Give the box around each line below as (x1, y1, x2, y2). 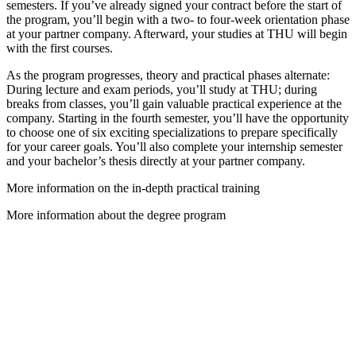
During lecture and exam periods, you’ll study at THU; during (6, 83, 317, 97)
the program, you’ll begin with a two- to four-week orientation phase (6, 13, 350, 27)
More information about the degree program (6, 208, 226, 222)
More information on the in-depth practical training (6, 181, 260, 195)
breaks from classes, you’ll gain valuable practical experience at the (6, 97, 342, 111)
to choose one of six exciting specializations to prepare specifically (6, 126, 338, 140)
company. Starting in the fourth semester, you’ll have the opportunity (6, 111, 349, 126)
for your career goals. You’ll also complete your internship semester (6, 140, 342, 154)
